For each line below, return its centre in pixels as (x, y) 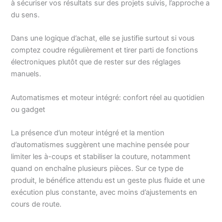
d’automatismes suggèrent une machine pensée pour (100, 145)
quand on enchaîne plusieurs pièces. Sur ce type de (97, 168)
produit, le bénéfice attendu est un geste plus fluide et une (108, 180)
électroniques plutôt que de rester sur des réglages (96, 62)
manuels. (26, 74)
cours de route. (36, 204)
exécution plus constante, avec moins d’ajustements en (104, 192)
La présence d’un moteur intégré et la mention (88, 133)
